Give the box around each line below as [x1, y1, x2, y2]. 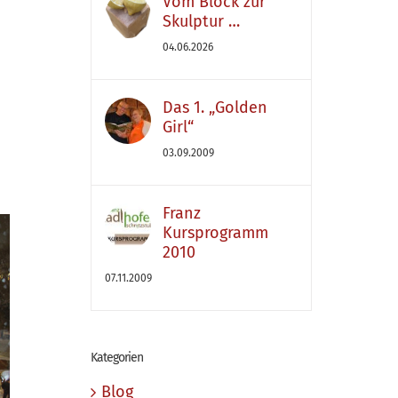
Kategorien [90, 350, 143, 365]
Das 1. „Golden [162, 98, 267, 117]
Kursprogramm [162, 223, 268, 243]
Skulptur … [162, 12, 240, 31]
